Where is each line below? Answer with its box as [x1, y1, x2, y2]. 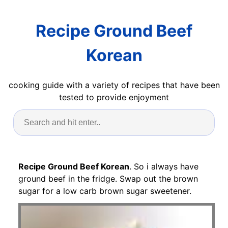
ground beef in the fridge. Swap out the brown [18, 173, 198, 184]
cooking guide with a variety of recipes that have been [8, 79, 220, 90]
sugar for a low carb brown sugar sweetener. [18, 185, 191, 196]
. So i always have [129, 161, 198, 172]
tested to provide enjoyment [59, 92, 169, 102]
